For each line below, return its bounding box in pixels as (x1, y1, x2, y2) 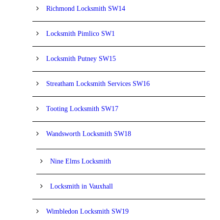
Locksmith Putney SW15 (46, 55, 116, 62)
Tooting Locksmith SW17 (46, 105, 118, 112)
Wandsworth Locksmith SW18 (46, 130, 131, 137)
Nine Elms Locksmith (50, 157, 111, 165)
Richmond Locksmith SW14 (46, 4, 125, 12)
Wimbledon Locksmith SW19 (46, 207, 129, 215)
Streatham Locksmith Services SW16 (46, 80, 150, 87)
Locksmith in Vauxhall (50, 182, 113, 190)
